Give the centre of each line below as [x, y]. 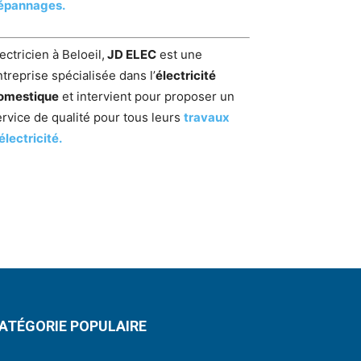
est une [179, 55]
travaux [207, 118]
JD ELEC [131, 55]
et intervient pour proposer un [147, 97]
